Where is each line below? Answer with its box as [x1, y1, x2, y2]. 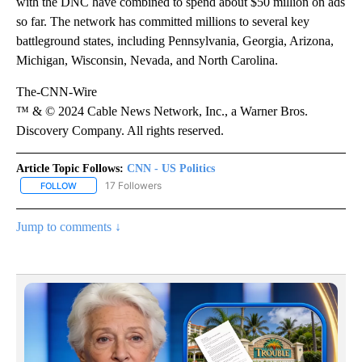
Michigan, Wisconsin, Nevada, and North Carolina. [16, 53, 278, 67]
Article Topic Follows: [16, 162, 124, 175]
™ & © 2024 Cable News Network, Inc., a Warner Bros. [16, 103, 308, 118]
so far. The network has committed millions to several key [16, 14, 309, 28]
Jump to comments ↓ [16, 219, 121, 234]
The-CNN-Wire [16, 84, 97, 99]
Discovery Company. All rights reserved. [16, 123, 224, 137]
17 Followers [105, 179, 162, 192]
